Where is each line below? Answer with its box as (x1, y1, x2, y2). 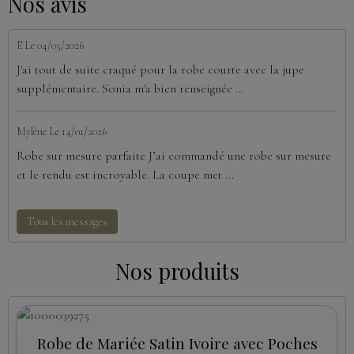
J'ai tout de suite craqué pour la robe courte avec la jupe (17, 62, 304, 78)
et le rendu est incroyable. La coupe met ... (17, 167, 234, 183)
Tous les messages (27, 215, 107, 229)
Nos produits (115, 257, 239, 286)
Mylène (17, 125, 47, 139)
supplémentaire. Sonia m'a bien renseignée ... (17, 81, 244, 97)
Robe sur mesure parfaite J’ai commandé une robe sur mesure (17, 148, 331, 164)
